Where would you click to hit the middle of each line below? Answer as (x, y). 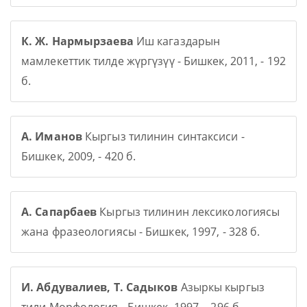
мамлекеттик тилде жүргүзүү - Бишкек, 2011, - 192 (153, 61)
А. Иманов (52, 136)
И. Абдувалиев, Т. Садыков (100, 287)
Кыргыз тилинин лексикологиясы (188, 212)
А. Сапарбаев (59, 212)
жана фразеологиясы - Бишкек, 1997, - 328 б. (141, 232)
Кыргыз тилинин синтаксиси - (163, 136)
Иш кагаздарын (177, 41)
